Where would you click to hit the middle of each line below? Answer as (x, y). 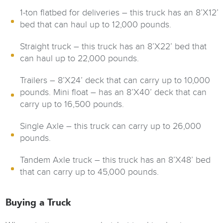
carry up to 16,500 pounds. (72, 104)
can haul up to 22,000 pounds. (80, 58)
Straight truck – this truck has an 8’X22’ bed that (113, 46)
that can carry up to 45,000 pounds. (90, 172)
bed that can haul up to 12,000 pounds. (96, 24)
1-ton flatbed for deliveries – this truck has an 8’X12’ (119, 12)
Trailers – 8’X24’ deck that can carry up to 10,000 (115, 80)
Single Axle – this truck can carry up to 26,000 (111, 126)
